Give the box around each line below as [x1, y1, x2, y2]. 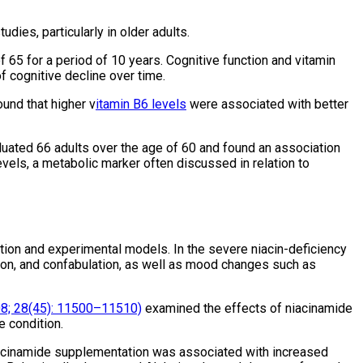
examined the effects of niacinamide [142, 300, 352, 316]
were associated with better [186, 96, 348, 112]
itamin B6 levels [96, 96, 186, 112]
